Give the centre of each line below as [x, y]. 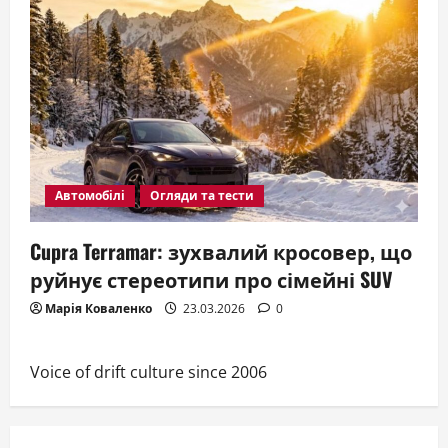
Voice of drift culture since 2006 [148, 372]
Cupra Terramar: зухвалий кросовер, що [221, 251]
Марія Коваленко [98, 309]
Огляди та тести [202, 196]
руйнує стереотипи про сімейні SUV [211, 279]
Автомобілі [90, 196]
